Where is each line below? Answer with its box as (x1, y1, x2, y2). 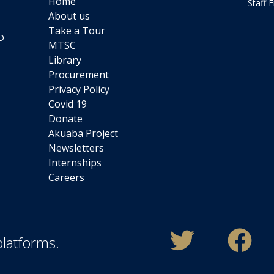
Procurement (48, 67, 109, 81)
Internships (48, 155, 102, 169)
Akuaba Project (48, 126, 118, 140)
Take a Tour (48, 23, 105, 37)
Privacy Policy (48, 82, 109, 96)
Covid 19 (48, 97, 87, 111)
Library (48, 53, 81, 67)
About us (48, 9, 90, 23)
